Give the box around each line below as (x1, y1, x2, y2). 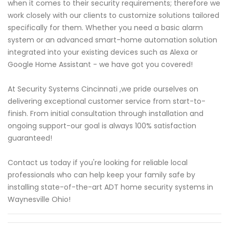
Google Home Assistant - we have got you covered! (8, 59, 193, 70)
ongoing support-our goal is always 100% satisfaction (8, 120, 196, 131)
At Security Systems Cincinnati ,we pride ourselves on (8, 83, 198, 94)
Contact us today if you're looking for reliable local (8, 157, 188, 168)
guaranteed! (8, 132, 52, 143)
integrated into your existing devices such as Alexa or (8, 47, 198, 57)
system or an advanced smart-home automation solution (8, 34, 217, 45)
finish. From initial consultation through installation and (8, 108, 203, 119)
